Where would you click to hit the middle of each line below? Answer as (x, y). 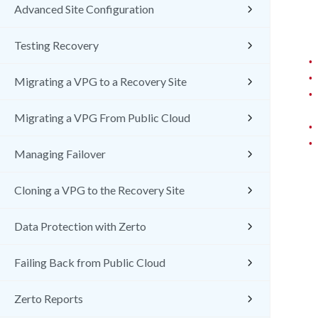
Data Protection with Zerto (80, 226)
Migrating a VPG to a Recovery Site (100, 81)
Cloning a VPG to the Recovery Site (99, 190)
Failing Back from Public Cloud (90, 262)
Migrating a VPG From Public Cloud (102, 117)
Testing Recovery (56, 45)
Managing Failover (60, 154)
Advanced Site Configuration (84, 9)
